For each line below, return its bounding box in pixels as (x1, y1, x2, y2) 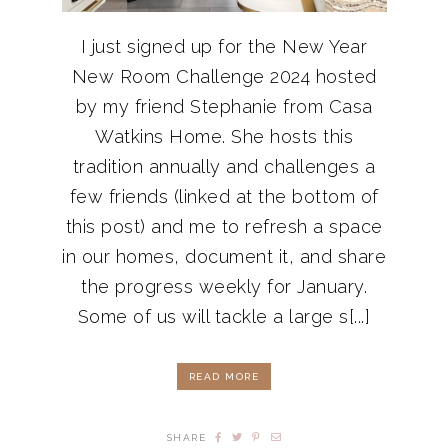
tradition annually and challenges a (72, 155, 376, 177)
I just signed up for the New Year (80, 35, 368, 57)
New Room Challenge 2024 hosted (71, 65, 377, 87)
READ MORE (188, 370, 260, 382)
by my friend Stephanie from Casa (75, 95, 373, 117)
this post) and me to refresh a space (65, 215, 383, 237)
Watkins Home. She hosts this (95, 125, 353, 147)
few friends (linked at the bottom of (69, 185, 379, 207)
